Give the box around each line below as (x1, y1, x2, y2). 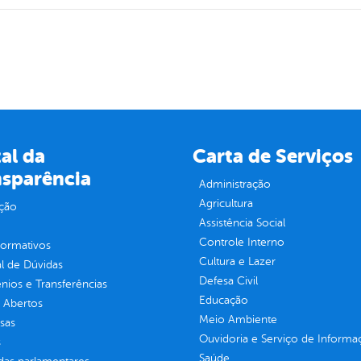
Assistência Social (198, 217, 285, 230)
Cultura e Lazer (198, 255, 276, 268)
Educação (198, 294, 248, 307)
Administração (198, 178, 271, 191)
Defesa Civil (198, 275, 258, 288)
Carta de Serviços (192, 145, 353, 168)
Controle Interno (198, 236, 284, 249)
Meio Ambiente (198, 313, 277, 326)
